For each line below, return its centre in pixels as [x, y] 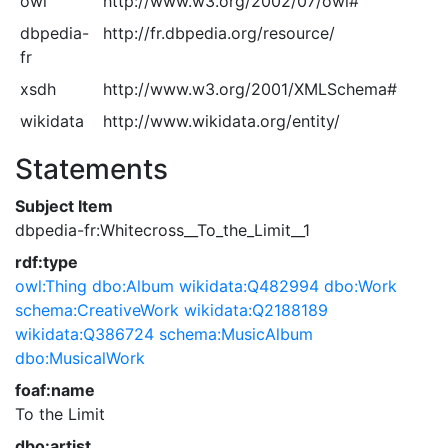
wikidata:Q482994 [249, 286]
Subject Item [64, 206]
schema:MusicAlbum [236, 334]
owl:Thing [51, 286]
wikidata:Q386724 [84, 334]
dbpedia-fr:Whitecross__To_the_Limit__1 [162, 230]
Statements [91, 169]
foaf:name [55, 390]
